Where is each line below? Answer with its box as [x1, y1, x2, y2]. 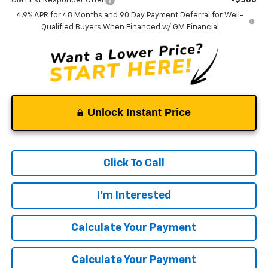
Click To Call [103, 157, 165, 169]
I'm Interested [97, 190, 171, 201]
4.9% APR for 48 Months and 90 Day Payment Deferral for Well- [16, 11, 243, 19]
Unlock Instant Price [87, 106, 191, 118]
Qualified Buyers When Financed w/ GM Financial [41, 23, 219, 31]
